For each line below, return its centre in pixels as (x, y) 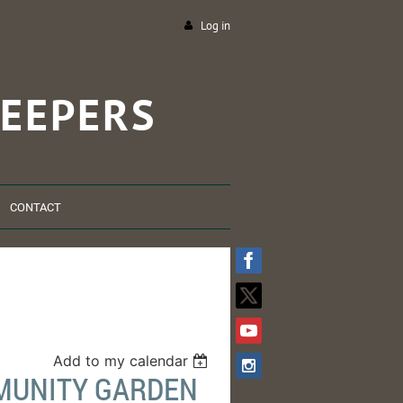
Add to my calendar (121, 361)
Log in (215, 26)
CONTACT (36, 207)
